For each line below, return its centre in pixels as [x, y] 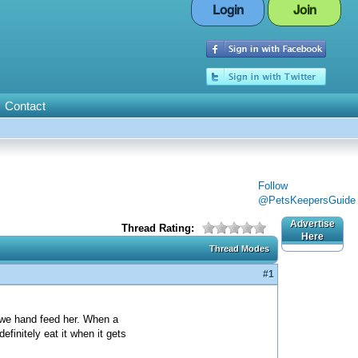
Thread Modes [239, 249]
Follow [273, 186]
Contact [25, 106]
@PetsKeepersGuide [307, 200]
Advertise [312, 224]
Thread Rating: [158, 228]
